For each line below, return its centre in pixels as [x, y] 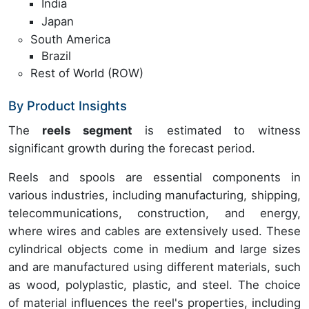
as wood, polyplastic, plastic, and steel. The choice [154, 285]
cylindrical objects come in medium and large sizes [154, 249]
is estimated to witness [216, 131]
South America [70, 39]
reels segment [87, 131]
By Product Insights [68, 106]
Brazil [56, 56]
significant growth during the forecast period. [132, 149]
